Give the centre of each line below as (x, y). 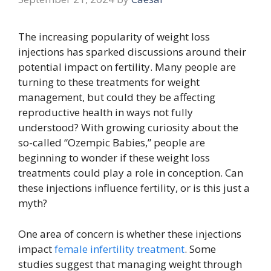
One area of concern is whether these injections (130, 233)
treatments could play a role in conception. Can (131, 173)
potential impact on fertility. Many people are (127, 67)
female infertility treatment (119, 249)
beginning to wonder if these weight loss (114, 158)
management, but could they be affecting (117, 97)
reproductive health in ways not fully (106, 113)
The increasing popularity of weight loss (114, 37)
